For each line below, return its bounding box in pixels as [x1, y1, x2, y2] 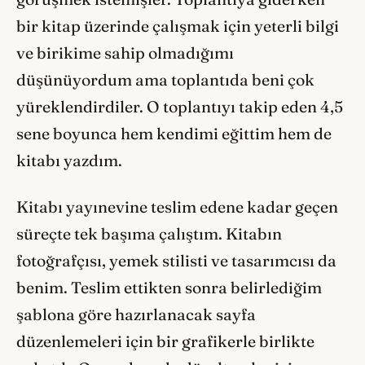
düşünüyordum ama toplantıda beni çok [16, 70, 314, 90]
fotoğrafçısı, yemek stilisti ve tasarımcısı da [16, 250, 336, 270]
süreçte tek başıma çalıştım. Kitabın [16, 223, 282, 244]
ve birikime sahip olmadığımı [16, 43, 234, 64]
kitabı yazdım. [16, 151, 125, 171]
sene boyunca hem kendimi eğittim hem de [16, 124, 332, 144]
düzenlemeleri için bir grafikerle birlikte [16, 331, 314, 351]
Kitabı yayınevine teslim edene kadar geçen [16, 196, 338, 217]
